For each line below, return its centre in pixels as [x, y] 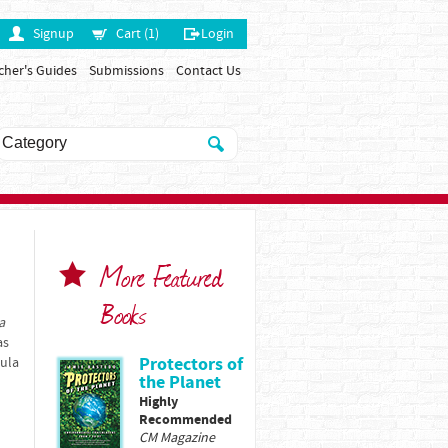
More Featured [162, 275]
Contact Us [208, 71]
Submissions [126, 71]
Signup [53, 34]
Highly [158, 402]
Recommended [185, 420]
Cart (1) [137, 34]
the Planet [180, 382]
